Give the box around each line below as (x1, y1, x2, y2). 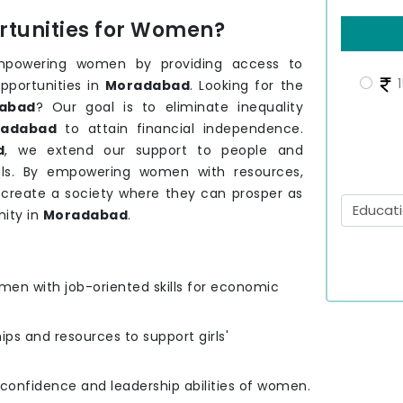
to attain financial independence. (57, 120, 303, 139)
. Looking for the (190, 76, 304, 95)
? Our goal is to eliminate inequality (35, 98, 304, 117)
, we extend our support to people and (4, 141, 304, 160)
